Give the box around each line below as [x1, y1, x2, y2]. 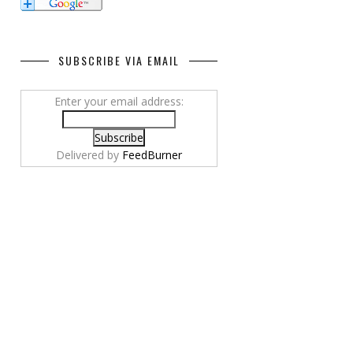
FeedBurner [122, 147, 182, 163]
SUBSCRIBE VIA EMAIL [58, 52, 180, 69]
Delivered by [56, 147, 122, 163]
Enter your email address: [54, 94, 184, 110]
